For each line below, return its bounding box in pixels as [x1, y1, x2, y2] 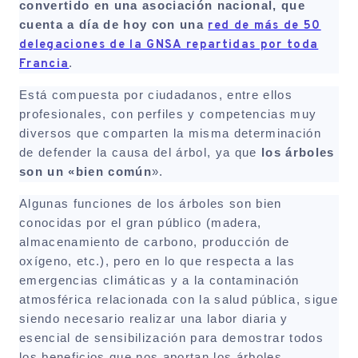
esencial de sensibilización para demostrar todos [19, 331, 324, 344]
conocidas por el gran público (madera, [19, 216, 262, 229]
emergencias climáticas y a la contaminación [19, 273, 300, 287]
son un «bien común [19, 165, 152, 178]
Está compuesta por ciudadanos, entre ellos [19, 88, 293, 101]
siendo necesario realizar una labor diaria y [19, 312, 288, 325]
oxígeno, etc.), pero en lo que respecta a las [19, 254, 296, 268]
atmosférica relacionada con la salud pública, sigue [19, 292, 339, 306]
